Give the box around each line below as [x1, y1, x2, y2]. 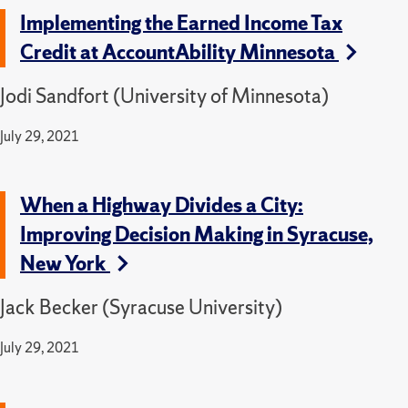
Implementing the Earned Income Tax [20, 9, 342, 36]
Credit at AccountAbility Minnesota [20, 38, 339, 66]
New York [20, 250, 110, 277]
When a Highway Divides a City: [20, 191, 303, 219]
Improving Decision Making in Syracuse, [20, 220, 373, 248]
